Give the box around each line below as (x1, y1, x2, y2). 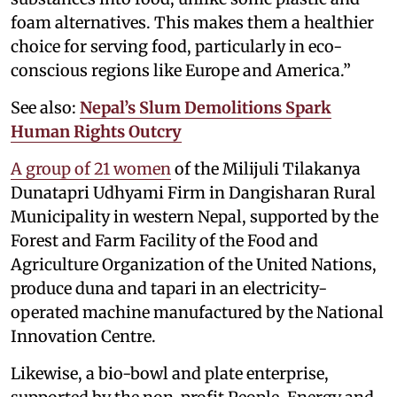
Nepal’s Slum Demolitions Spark (80, 97, 331, 119)
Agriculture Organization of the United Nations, (11, 254, 377, 276)
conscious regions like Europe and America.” (11, 60, 351, 82)
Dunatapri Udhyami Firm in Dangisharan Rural (11, 183, 376, 204)
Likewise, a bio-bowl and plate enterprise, (11, 363, 329, 385)
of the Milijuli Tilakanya (171, 159, 361, 180)
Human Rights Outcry (11, 121, 182, 143)
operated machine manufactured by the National (11, 302, 384, 323)
